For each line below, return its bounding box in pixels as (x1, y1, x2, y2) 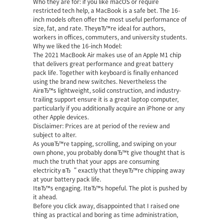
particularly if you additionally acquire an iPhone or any (33, 105, 185, 111)
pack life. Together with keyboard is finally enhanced (33, 70, 179, 76)
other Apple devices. (33, 114, 89, 120)
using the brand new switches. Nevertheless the (33, 78, 167, 85)
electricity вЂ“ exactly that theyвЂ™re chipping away (33, 167, 185, 174)
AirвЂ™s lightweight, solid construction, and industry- (33, 87, 182, 94)
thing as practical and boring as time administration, (33, 212, 179, 218)
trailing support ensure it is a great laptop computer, (33, 96, 179, 103)
